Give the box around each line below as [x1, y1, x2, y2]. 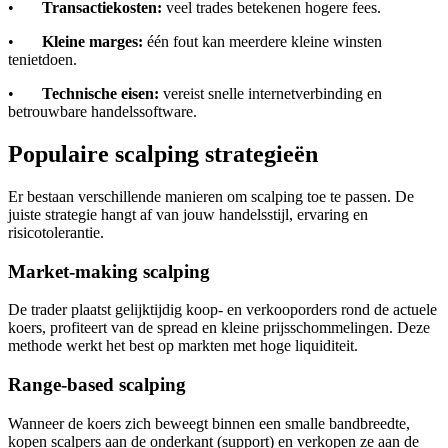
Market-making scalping [8, 260, 210, 282]
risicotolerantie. [8, 223, 104, 241]
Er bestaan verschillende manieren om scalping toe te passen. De [8, 187, 414, 205]
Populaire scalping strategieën [8, 140, 318, 167]
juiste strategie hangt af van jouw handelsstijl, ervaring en [8, 205, 368, 223]
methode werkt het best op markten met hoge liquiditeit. [8, 337, 358, 355]
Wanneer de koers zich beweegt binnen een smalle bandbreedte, [8, 414, 410, 432]
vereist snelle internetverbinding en [163, 84, 382, 102]
